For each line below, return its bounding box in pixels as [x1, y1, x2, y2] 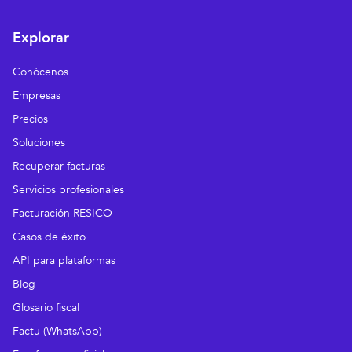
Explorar [13, 28, 69, 49]
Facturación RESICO [13, 206, 112, 222]
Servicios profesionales [13, 182, 124, 198]
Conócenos [13, 64, 68, 80]
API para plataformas [13, 253, 115, 269]
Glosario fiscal [13, 300, 79, 316]
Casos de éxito [13, 229, 86, 245]
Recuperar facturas [13, 159, 105, 174]
